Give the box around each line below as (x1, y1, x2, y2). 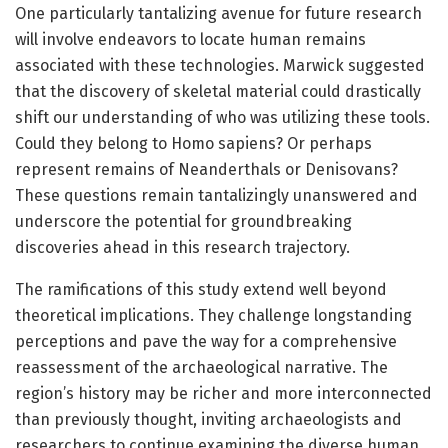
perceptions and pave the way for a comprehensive (15, 331, 397, 351)
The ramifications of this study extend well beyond (15, 279, 387, 299)
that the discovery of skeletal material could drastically (15, 81, 421, 101)
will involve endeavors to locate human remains (15, 29, 366, 49)
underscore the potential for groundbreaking (15, 211, 352, 231)
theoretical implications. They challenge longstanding (15, 305, 412, 325)
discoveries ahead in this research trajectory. (15, 237, 350, 257)
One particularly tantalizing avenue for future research (15, 3, 422, 23)
